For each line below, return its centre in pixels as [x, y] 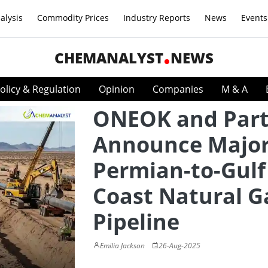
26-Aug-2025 [179, 246]
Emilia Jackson [122, 246]
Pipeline [136, 222]
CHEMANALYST [109, 58]
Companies [178, 89]
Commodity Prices [73, 18]
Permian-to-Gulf [179, 170]
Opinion [117, 89]
